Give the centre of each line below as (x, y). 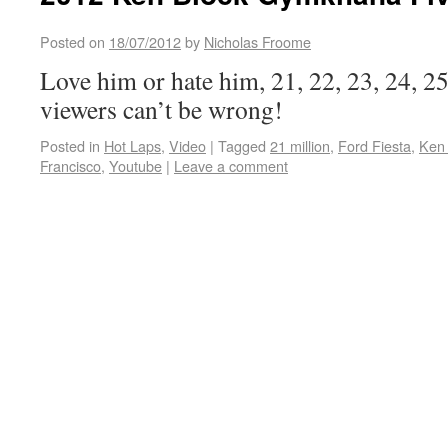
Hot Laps (132, 145)
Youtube (135, 165)
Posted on (72, 41)
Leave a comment (231, 165)
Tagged (242, 145)
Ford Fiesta (374, 145)
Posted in (70, 145)
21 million (300, 145)
